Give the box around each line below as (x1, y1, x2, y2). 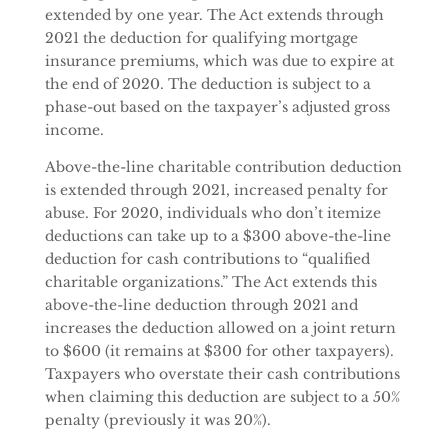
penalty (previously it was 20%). (44, 411, 271, 429)
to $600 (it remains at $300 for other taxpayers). (44, 342, 394, 360)
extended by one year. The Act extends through (44, 6, 384, 24)
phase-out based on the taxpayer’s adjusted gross (44, 98, 390, 116)
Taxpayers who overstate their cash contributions (44, 365, 400, 383)
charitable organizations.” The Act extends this (44, 273, 377, 291)
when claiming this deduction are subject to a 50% (44, 388, 400, 406)
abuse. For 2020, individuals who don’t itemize (44, 204, 381, 222)
